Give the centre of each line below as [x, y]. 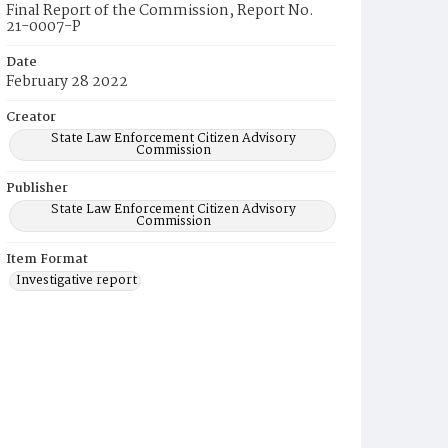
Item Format [47, 259]
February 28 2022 [67, 82]
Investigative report [76, 280]
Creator [31, 117]
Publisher [37, 188]
